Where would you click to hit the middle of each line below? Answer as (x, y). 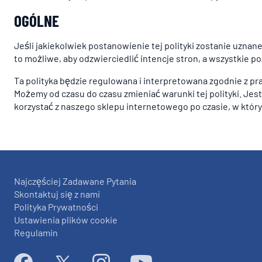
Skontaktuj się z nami (57, 194)
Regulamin (36, 232)
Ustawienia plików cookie (66, 220)
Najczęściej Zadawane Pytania (75, 181)
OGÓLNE (37, 20)
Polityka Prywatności (56, 207)
